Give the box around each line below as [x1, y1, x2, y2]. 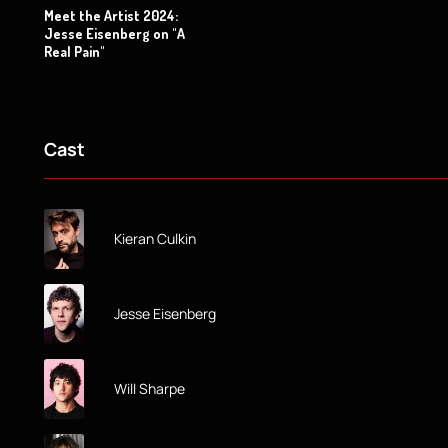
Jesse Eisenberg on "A [44, 24, 185, 42]
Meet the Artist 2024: [44, 6, 178, 24]
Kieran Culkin [114, 228, 196, 248]
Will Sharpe [114, 378, 185, 398]
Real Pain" [44, 42, 105, 60]
